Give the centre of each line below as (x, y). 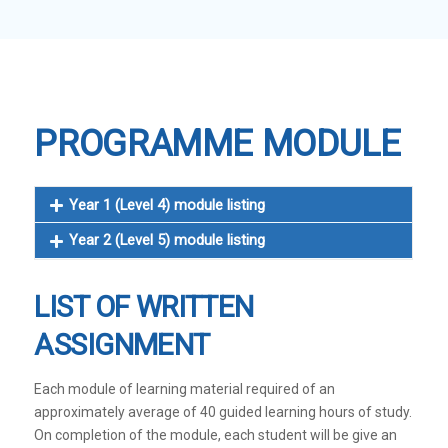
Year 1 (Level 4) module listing (166, 204)
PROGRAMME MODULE (217, 143)
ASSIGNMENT (122, 344)
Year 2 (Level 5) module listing (166, 240)
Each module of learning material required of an (185, 389)
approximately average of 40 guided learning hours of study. (223, 412)
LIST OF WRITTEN (144, 306)
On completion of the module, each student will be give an (216, 435)
